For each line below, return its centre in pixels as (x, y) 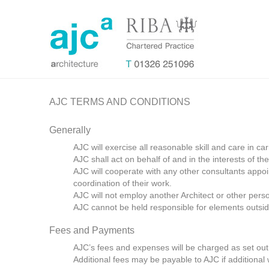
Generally (70, 130)
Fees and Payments (92, 230)
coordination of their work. (122, 183)
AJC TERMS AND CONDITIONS (120, 102)
